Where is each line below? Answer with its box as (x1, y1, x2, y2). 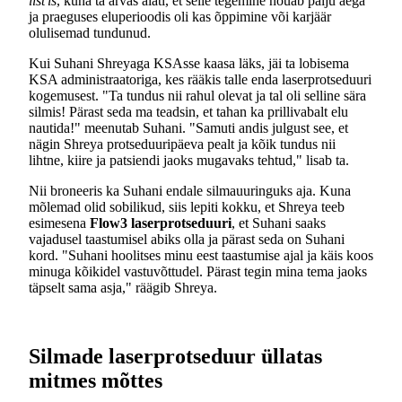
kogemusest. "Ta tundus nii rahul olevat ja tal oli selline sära (29, 88, 366, 104)
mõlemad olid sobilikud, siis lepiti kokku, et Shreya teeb (29, 199, 345, 215)
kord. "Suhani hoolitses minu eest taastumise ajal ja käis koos (29, 248, 373, 264)
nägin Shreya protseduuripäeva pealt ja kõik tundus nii (29, 136, 336, 153)
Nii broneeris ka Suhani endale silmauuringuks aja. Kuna (29, 183, 351, 199)
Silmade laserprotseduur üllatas (29, 345, 322, 369)
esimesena (29, 215, 90, 232)
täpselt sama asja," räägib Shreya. (29, 280, 217, 296)
